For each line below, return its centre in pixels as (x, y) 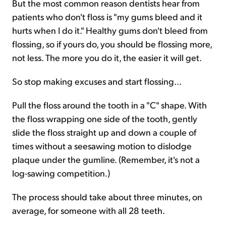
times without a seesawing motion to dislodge (102, 146)
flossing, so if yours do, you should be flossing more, (112, 44)
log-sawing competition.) (61, 173)
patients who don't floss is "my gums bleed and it (107, 16)
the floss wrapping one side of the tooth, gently (105, 118)
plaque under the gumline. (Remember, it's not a (106, 159)
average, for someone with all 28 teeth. (89, 210)
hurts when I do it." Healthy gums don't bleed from (110, 30)
